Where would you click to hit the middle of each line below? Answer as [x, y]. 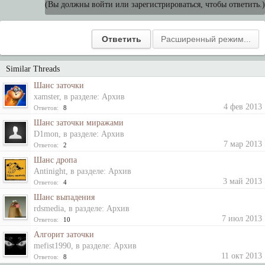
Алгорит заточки [64, 235]
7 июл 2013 [242, 219]
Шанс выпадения [64, 197]
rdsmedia [49, 209]
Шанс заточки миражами [79, 123]
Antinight [50, 171]
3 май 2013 [243, 181]
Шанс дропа [55, 160]
